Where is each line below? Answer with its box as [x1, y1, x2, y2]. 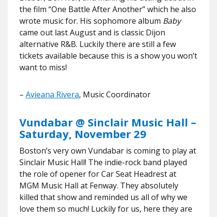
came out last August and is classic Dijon [19, 27, 165, 38]
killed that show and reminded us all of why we [19, 192, 187, 202]
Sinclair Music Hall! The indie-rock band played [19, 157, 187, 168]
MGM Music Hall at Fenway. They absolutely [19, 180, 178, 191]
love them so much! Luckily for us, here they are [19, 203, 192, 214]
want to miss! [19, 62, 69, 73]
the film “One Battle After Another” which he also [19, 4, 196, 15]
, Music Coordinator [79, 89, 151, 100]
